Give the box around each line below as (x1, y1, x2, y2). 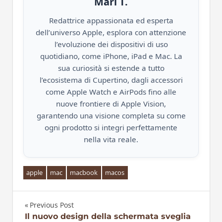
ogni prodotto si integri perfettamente (45, 122, 177, 132)
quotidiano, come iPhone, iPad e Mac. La (40, 51, 182, 61)
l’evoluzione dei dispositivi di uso (54, 39, 168, 49)
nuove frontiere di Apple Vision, (56, 98, 166, 109)
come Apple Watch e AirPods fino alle (46, 86, 176, 97)
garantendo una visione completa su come (36, 110, 186, 120)
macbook (70, 168, 98, 177)
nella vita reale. (84, 134, 138, 144)
